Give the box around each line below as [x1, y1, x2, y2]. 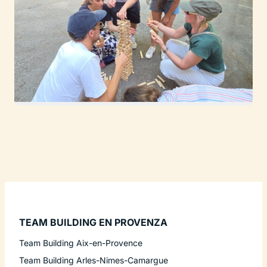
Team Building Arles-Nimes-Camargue [19, 255, 168, 266]
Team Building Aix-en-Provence [19, 238, 142, 249]
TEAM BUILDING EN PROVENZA [19, 216, 167, 229]
